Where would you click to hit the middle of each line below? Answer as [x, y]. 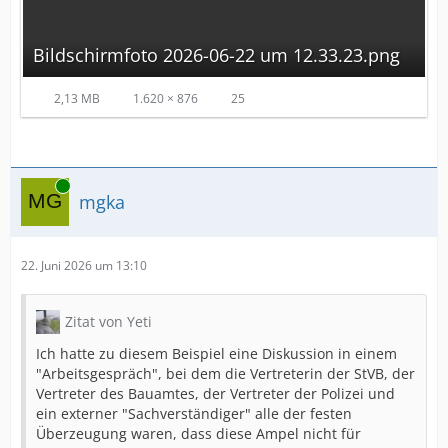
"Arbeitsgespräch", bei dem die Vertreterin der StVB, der [225, 373]
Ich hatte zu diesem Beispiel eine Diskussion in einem [216, 353]
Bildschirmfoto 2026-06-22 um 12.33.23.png [216, 55]
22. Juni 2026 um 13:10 [84, 265]
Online [39, 185]
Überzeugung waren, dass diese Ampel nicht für [198, 433]
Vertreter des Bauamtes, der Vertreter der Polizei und [215, 393]
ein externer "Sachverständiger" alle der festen [194, 413]
